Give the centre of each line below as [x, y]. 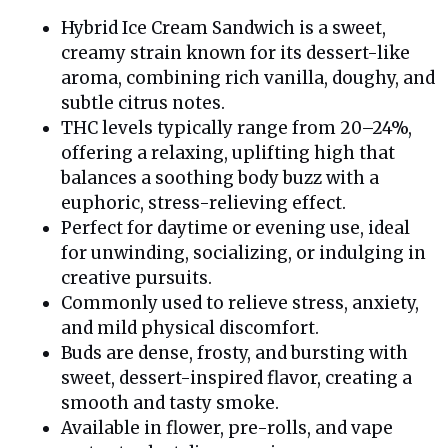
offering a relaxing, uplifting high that [228, 152]
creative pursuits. [136, 277]
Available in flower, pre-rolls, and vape [227, 427]
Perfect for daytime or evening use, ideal [235, 227]
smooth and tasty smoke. [170, 402]
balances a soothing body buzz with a [220, 177]
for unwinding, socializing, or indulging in [243, 252]
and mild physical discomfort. [190, 327]
